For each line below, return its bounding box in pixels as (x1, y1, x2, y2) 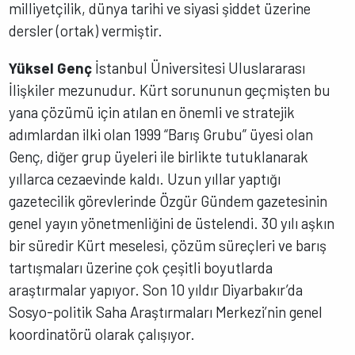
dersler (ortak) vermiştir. (9, 21, 163, 40)
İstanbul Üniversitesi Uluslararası (95, 58, 306, 77)
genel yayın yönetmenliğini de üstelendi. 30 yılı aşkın (9, 213, 335, 232)
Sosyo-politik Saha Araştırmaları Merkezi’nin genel (9, 302, 323, 321)
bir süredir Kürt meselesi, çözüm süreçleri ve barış (9, 235, 327, 254)
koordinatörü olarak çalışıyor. (9, 324, 196, 343)
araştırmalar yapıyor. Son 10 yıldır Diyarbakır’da (9, 280, 303, 299)
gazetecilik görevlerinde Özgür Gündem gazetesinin (9, 191, 328, 210)
